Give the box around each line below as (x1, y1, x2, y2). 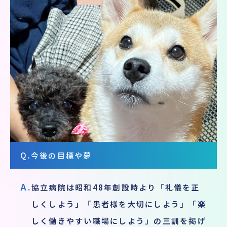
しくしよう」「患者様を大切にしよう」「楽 (31, 198, 206, 209)
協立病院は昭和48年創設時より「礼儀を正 (31, 181, 200, 193)
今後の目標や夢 (30, 149, 92, 161)
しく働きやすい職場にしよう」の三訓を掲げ (31, 215, 206, 226)
